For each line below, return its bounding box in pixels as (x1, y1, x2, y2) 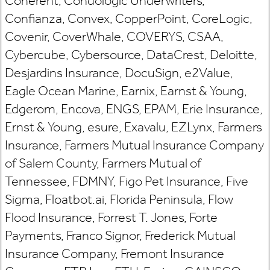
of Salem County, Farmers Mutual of (5, 155, 201, 171)
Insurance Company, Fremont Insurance (5, 245, 224, 262)
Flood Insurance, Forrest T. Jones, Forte (5, 209, 218, 225)
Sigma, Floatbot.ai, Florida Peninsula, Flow (5, 191, 233, 207)
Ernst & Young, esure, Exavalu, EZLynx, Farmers (5, 119, 262, 135)
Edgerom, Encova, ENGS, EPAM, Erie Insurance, (5, 101, 263, 117)
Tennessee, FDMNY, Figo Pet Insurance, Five (5, 173, 248, 189)
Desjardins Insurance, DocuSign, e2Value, (5, 64, 233, 81)
